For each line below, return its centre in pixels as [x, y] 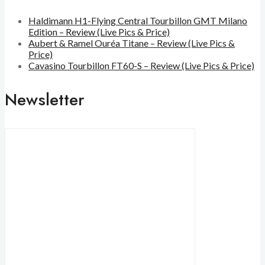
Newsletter [45, 99]
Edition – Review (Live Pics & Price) [99, 31]
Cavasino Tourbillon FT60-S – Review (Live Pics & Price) [141, 65]
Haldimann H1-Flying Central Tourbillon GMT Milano [138, 20]
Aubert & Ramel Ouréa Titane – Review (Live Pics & [132, 43]
